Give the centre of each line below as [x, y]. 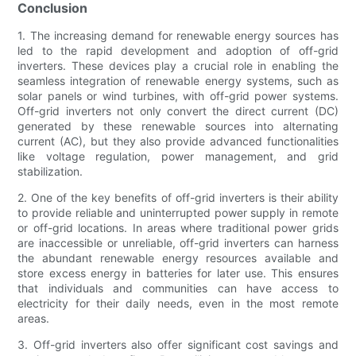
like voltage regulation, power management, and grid [178, 157]
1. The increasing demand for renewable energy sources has [178, 36]
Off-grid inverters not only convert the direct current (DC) [178, 111]
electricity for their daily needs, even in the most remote [178, 304]
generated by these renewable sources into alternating [178, 126]
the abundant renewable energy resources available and [178, 258]
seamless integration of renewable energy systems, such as [178, 81]
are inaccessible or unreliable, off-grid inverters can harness [178, 243]
